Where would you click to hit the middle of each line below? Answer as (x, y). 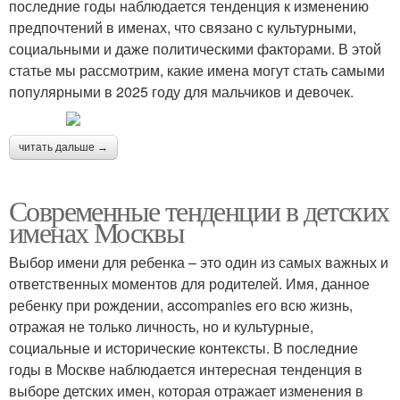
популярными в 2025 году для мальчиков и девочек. (181, 91)
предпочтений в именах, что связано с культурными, (183, 27)
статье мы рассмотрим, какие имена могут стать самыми (197, 70)
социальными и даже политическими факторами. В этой (195, 48)
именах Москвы (97, 231)
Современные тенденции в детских (199, 210)
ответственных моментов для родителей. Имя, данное (189, 283)
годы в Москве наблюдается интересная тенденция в (186, 369)
